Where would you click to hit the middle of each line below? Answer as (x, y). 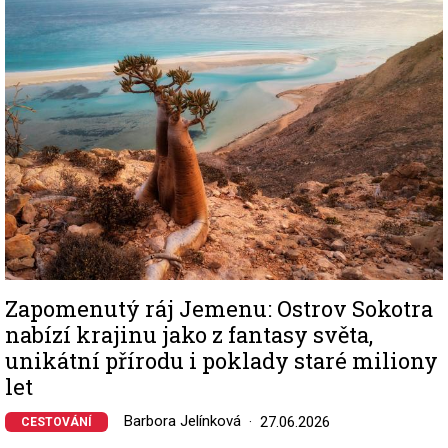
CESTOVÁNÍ (56, 422)
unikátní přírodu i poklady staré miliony (221, 361)
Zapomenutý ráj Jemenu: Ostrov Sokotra (219, 309)
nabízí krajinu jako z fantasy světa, (189, 335)
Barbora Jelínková (182, 421)
